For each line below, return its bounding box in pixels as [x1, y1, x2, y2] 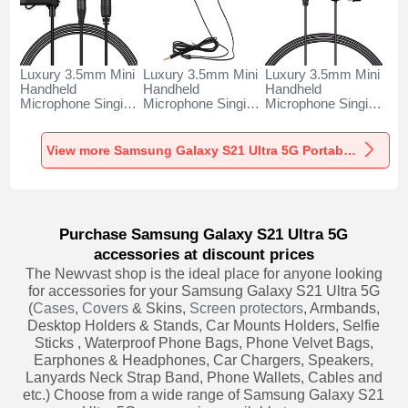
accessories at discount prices [93, 245, 314, 263]
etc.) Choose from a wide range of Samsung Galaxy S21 [23, 386, 385, 403]
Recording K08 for [265, 111, 373, 127]
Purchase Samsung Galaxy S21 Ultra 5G [59, 225, 349, 243]
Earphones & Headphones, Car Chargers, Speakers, [34, 352, 374, 368]
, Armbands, [302, 300, 380, 316]
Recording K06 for [20, 111, 128, 127]
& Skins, [127, 300, 189, 316]
